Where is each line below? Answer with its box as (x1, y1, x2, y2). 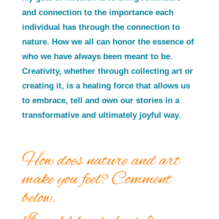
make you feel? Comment (22, 168, 172, 192)
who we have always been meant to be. (22, 52, 173, 62)
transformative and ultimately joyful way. (22, 110, 181, 120)
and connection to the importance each (22, 8, 174, 18)
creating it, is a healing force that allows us (22, 81, 190, 91)
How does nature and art (22, 150, 180, 173)
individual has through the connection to (22, 22, 180, 32)
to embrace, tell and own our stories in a (22, 96, 179, 106)
